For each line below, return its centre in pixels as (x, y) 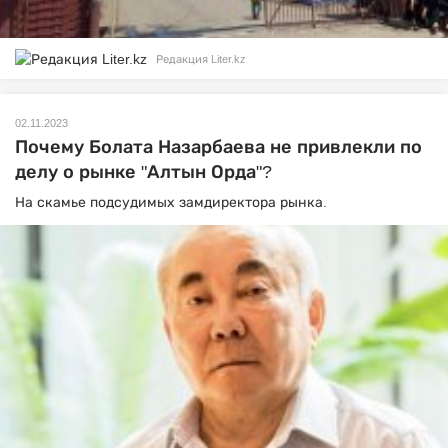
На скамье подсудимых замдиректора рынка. (171, 201)
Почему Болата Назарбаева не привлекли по (218, 146)
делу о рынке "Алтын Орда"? (143, 171)
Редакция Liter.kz (201, 58)
